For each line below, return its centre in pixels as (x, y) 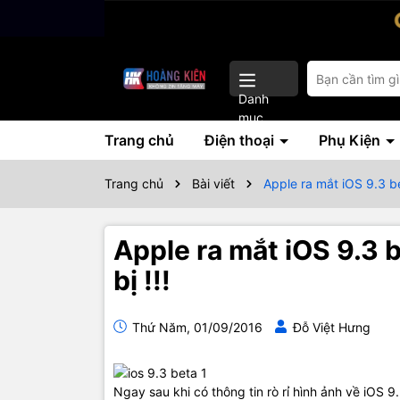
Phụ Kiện (351, 141)
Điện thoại (241, 141)
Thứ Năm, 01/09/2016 (196, 328)
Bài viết (213, 184)
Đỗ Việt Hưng (332, 328)
